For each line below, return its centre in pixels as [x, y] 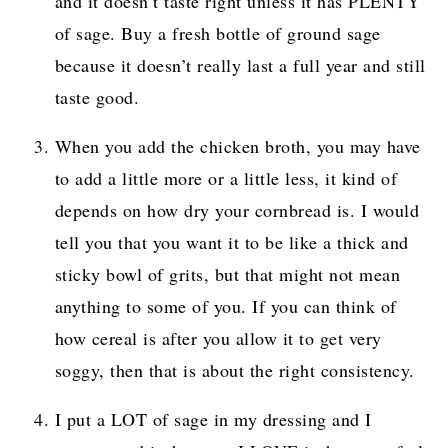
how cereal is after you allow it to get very [218, 338]
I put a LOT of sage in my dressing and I [213, 419]
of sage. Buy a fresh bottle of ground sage [217, 33]
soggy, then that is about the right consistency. [234, 370]
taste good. [97, 97]
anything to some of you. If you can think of [225, 306]
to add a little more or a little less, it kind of [226, 178]
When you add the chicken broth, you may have [237, 146]
